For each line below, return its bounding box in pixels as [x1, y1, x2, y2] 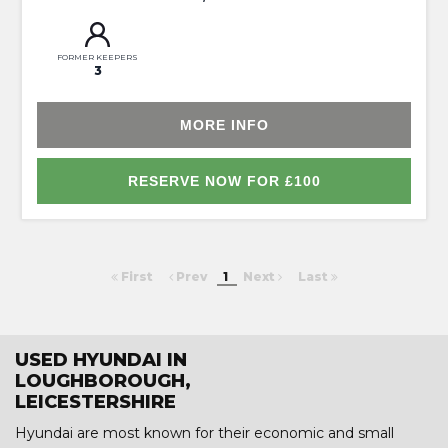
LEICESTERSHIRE [15, 391, 176, 414]
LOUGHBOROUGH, [15, 370, 191, 393]
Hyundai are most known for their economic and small [15, 424, 394, 443]
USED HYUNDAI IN [15, 349, 187, 372]
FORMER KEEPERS [57, 52, 139, 63]
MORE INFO [179, 117, 269, 134]
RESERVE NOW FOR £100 [127, 173, 321, 190]
